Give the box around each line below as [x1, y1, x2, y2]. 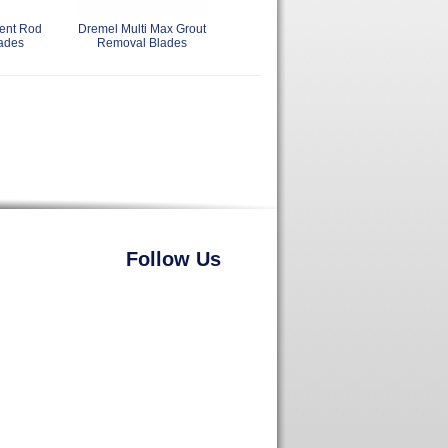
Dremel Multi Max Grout [77, 21, 206, 36]
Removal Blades [96, 35, 187, 50]
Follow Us [126, 247, 221, 270]
